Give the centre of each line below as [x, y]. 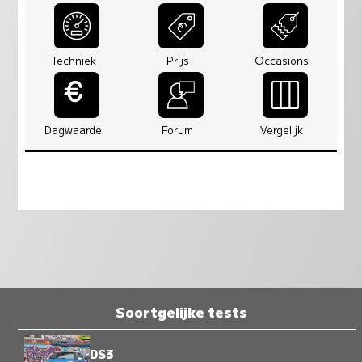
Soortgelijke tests [181, 311]
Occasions [282, 61]
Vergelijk [282, 129]
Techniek [73, 61]
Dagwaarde [74, 129]
